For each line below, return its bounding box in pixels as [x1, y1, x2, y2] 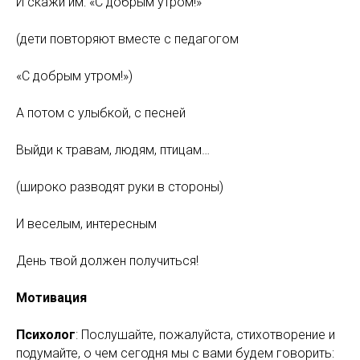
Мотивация [16, 290, 87, 305]
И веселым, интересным [16, 216, 157, 231]
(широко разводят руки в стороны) [16, 179, 223, 194]
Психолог [16, 327, 76, 342]
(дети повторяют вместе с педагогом [16, 31, 239, 47]
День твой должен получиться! [16, 253, 198, 268]
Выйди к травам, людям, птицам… [16, 142, 210, 157]
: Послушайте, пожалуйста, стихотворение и [76, 327, 335, 342]
